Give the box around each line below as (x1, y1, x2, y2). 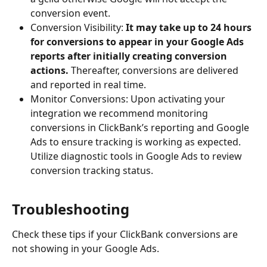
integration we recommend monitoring (30, 106, 210, 120)
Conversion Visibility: (30, 20, 126, 34)
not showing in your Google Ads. (12, 242, 159, 256)
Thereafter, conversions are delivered (71, 63, 241, 77)
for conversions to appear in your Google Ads (30, 35, 246, 48)
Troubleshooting (12, 199, 129, 219)
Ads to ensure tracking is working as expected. (30, 135, 243, 148)
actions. (30, 63, 71, 77)
